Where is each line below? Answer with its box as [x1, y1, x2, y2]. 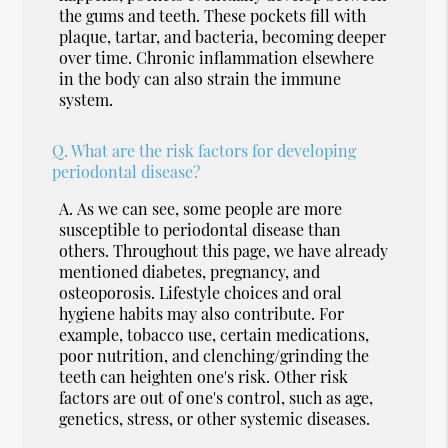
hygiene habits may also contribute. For [59, 302, 345, 324]
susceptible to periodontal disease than [59, 218, 342, 240]
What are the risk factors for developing [71, 139, 357, 161]
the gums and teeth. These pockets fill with [59, 4, 367, 26]
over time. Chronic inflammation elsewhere [59, 46, 375, 68]
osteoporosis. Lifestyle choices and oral [59, 281, 343, 303]
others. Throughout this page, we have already [59, 239, 389, 261]
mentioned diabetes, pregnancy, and [59, 260, 321, 282]
